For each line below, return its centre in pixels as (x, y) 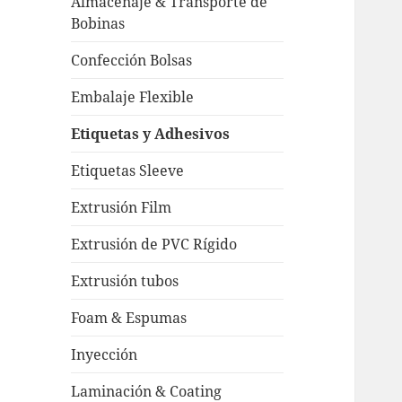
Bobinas (98, 24)
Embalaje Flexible (133, 97)
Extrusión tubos (125, 281)
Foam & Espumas (129, 318)
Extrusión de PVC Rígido (154, 245)
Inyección (105, 355)
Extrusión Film (122, 208)
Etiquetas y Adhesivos (151, 134)
